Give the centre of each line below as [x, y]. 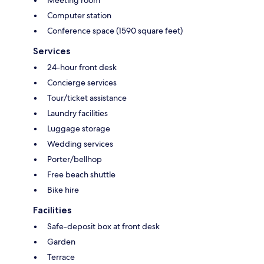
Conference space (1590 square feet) [115, 30]
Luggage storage [79, 128]
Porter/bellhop [75, 159]
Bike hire [63, 189]
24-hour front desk [82, 67]
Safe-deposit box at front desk [103, 226]
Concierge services [82, 82]
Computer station [79, 15]
